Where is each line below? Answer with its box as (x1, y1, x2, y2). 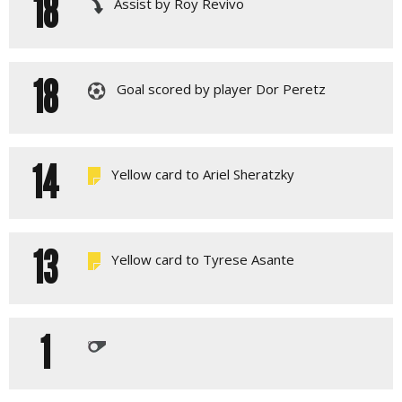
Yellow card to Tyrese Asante (108, 250, 294, 269)
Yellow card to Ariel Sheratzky (108, 165, 294, 184)
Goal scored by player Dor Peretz (113, 80, 326, 99)
